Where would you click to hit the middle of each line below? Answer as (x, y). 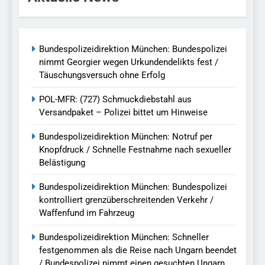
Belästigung (62, 163)
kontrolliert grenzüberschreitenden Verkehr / (126, 200)
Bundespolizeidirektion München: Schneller (124, 237)
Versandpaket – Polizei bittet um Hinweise (123, 113)
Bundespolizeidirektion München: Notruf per (126, 137)
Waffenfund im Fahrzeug (87, 213)
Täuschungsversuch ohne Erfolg (102, 75)
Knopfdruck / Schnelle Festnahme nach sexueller (135, 150)
